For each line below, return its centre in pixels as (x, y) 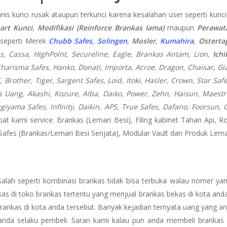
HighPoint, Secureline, (73, 54)
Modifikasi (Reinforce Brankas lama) (101, 27)
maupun (181, 27)
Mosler (144, 41)
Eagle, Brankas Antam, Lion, (163, 54)
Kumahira (177, 41)
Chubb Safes (70, 41)
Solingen (112, 41)
